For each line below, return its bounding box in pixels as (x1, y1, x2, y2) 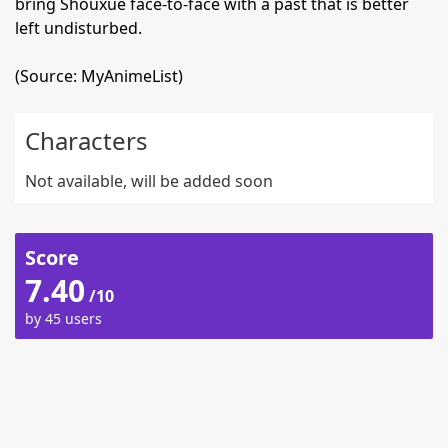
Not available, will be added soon (25, 170, 273, 192)
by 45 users (25, 309, 102, 328)
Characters (25, 124, 148, 157)
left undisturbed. (15, 17, 142, 39)
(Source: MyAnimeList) (15, 65, 183, 87)
